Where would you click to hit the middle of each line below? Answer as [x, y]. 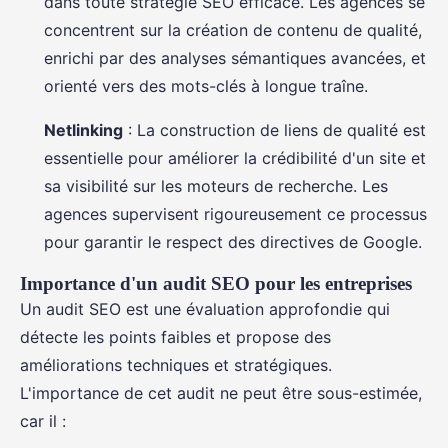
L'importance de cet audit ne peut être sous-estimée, [221, 393]
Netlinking [83, 130]
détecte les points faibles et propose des [175, 337]
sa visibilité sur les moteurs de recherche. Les [216, 186]
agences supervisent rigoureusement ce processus [235, 214]
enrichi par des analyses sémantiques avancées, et [235, 58]
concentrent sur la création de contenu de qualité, [233, 30]
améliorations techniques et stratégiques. [176, 365]
